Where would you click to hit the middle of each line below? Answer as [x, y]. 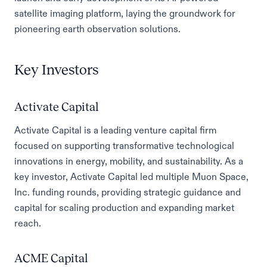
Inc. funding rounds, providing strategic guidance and [128, 192]
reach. [28, 223]
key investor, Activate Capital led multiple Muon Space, [131, 176]
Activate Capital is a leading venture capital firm [115, 130]
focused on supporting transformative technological [124, 145]
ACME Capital [51, 258]
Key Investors [56, 70]
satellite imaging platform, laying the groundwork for [125, 13]
